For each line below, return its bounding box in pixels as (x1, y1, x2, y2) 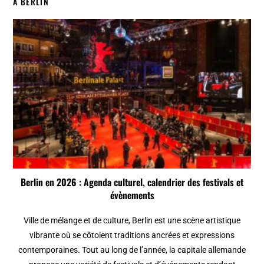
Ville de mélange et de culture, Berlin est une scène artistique (24, 216, 240, 226)
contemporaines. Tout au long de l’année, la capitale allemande (18, 245, 246, 255)
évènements (110, 188, 154, 203)
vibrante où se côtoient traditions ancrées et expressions (29, 230, 235, 240)
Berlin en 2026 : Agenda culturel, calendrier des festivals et (21, 175, 243, 190)
